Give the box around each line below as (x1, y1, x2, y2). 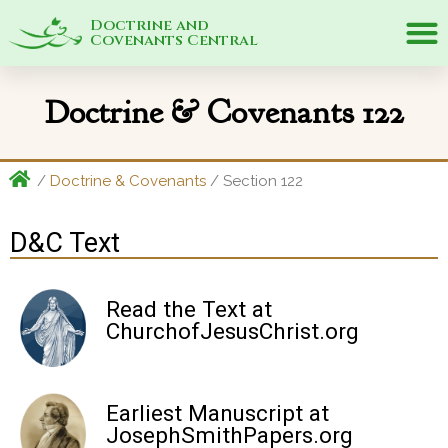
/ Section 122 (205, 172, 303, 190)
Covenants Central (89, 30, 258, 51)
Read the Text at (105, 295, 272, 322)
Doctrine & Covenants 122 (44, 91, 404, 133)
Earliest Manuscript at (105, 400, 329, 427)
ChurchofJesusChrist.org (105, 317, 359, 344)
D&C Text (10, 226, 120, 259)
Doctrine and (89, 15, 209, 36)
